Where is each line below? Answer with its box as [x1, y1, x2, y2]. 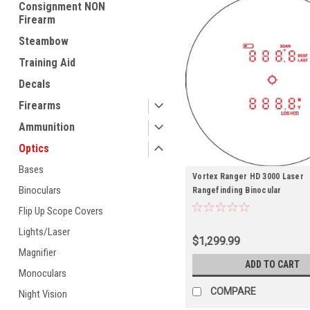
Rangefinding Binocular [192, 185, 282, 196]
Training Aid [19, 56, 75, 69]
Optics [19, 142, 49, 155]
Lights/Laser [19, 226, 70, 238]
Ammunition [19, 120, 75, 134]
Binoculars [19, 184, 61, 197]
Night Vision [19, 288, 67, 300]
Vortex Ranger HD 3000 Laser [192, 172, 304, 182]
